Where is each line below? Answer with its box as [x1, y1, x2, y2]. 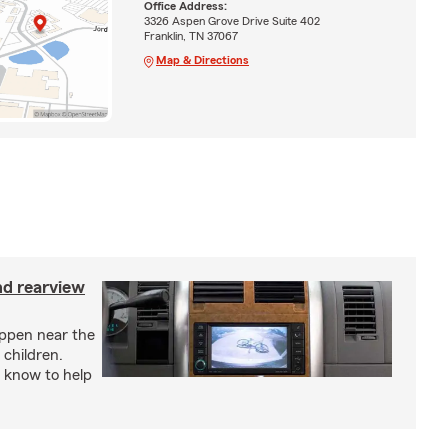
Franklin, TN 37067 [143, 29, 238, 42]
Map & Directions [155, 53, 249, 66]
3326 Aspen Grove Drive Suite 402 [143, 14, 320, 27]
